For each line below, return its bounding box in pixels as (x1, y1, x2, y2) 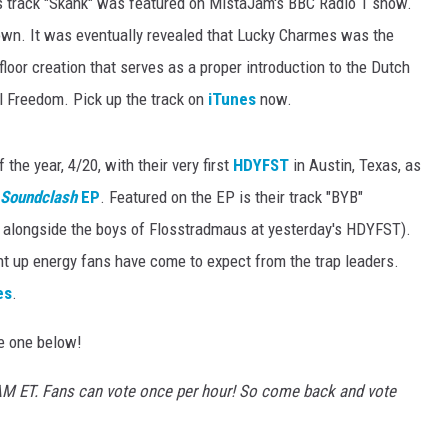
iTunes (208, 89, 256, 109)
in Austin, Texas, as (289, 155, 421, 175)
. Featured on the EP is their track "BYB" (100, 187, 363, 207)
